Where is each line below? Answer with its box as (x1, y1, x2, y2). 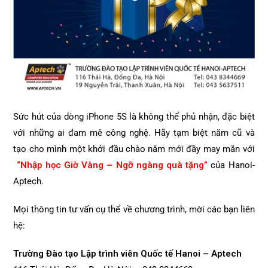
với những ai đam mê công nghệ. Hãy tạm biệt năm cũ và (13, 127, 255, 139)
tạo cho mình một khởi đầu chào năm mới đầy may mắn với (13, 144, 255, 155)
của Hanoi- (208, 160, 255, 171)
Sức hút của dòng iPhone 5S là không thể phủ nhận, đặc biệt (13, 111, 255, 123)
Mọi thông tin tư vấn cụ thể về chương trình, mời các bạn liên (13, 204, 255, 215)
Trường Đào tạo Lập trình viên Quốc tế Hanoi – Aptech (13, 248, 242, 260)
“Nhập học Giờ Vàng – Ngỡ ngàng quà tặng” (16, 160, 208, 171)
